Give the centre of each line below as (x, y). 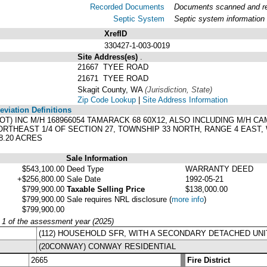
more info (188, 199)
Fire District (209, 260)
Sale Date (84, 179)
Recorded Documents (127, 7)
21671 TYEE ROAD (113, 78)
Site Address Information (185, 100)
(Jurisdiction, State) (178, 89)
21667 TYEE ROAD (113, 67)
